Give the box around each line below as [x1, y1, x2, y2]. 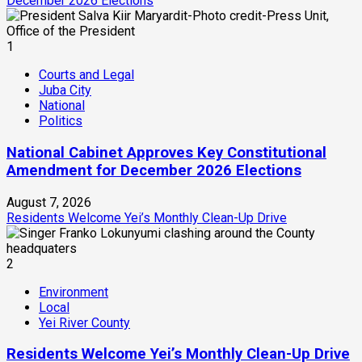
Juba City [39, 82, 91, 99]
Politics [39, 113, 82, 129]
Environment [39, 284, 108, 300]
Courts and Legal [39, 67, 134, 83]
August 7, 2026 [6, 194, 91, 210]
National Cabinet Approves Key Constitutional [6, 143, 326, 162]
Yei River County [39, 314, 130, 330]
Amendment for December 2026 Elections [6, 161, 301, 179]
